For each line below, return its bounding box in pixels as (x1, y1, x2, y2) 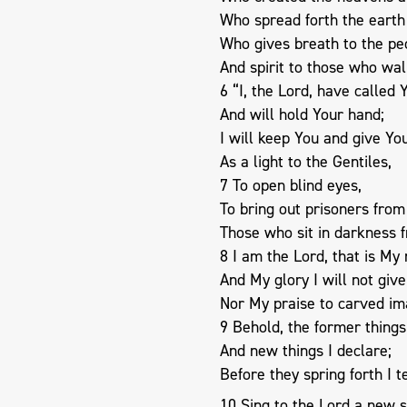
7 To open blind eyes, (220, 174, 362, 196)
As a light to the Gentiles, (220, 151, 392, 173)
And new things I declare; (220, 340, 392, 362)
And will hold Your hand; (220, 104, 384, 125)
